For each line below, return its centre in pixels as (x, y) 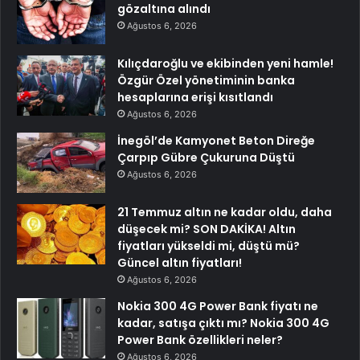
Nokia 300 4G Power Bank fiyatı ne (218, 306)
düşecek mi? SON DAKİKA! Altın (207, 229)
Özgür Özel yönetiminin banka (206, 80)
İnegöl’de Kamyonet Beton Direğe (216, 140)
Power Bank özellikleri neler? (200, 340)
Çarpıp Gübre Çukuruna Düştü (206, 157)
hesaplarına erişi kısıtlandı (195, 97)
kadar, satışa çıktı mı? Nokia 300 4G (223, 323)
